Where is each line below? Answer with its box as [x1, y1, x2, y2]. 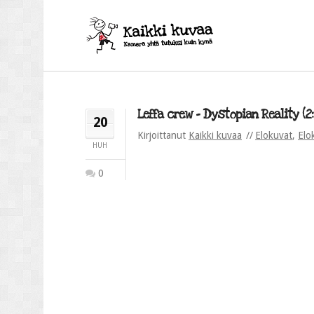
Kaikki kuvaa [189, 130, 242, 141]
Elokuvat [255, 130, 292, 141]
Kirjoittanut [137, 130, 189, 141]
